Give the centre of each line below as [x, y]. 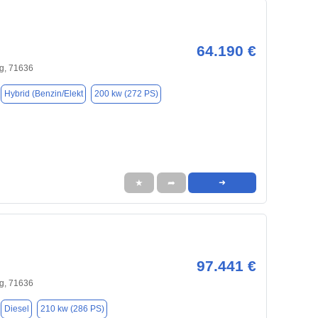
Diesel [16, 309]
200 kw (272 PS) [126, 94]
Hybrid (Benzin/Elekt [43, 94]
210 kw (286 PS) [72, 309]
